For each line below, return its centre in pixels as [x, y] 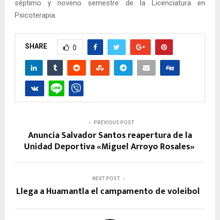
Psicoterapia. [36, 15]
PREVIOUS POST [114, 122]
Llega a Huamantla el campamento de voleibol [110, 191]
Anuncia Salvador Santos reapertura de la [110, 135]
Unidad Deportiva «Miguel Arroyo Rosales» [110, 147]
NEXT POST [106, 178]
